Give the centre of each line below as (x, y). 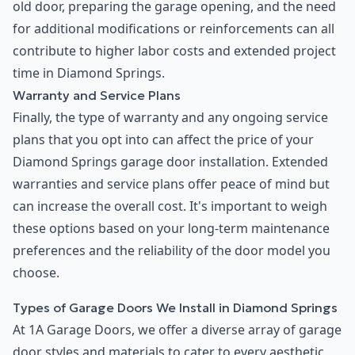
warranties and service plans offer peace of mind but (171, 184)
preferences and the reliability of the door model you (172, 251)
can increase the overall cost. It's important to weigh (170, 206)
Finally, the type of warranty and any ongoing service (170, 118)
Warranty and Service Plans (97, 95)
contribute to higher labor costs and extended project (174, 51)
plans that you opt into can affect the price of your (163, 140)
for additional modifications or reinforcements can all (174, 29)
